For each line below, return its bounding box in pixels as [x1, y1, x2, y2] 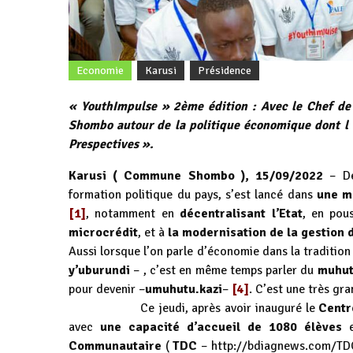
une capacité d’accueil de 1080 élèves [99, 319, 342, 336]
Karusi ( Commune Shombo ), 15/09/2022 [69, 168, 324, 184]
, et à [138, 225, 168, 241]
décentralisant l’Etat [180, 206, 303, 222]
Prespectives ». [69, 136, 154, 153]
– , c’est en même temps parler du [130, 262, 314, 279]
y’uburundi [69, 262, 130, 279]
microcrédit [69, 225, 138, 241]
